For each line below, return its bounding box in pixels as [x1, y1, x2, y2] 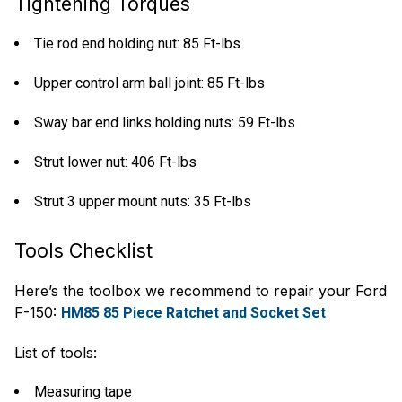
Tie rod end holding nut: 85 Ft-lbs [34, 35, 240, 52]
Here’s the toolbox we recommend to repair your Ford [14, 282, 387, 300]
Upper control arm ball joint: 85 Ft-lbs [34, 74, 265, 92]
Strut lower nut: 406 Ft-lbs [34, 153, 197, 170]
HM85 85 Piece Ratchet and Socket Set [61, 304, 326, 321]
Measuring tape [34, 383, 132, 400]
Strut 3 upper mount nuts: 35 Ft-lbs [34, 193, 251, 210]
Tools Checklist [14, 239, 153, 262]
